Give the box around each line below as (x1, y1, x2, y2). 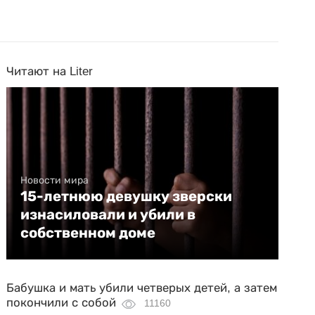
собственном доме (20, 224, 156, 241)
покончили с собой (6, 296, 117, 309)
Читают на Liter (6, 65, 94, 78)
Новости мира (20, 174, 89, 186)
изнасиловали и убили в (20, 206, 196, 223)
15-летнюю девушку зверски (20, 188, 233, 205)
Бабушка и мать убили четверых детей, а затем (6, 281, 278, 295)
